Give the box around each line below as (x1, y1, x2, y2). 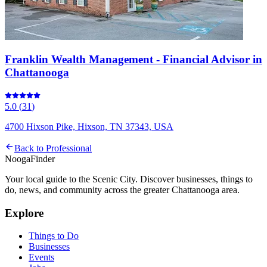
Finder (30, 153, 55, 164)
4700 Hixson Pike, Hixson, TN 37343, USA (5, 121, 173, 132)
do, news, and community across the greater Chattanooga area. (5, 184, 240, 195)
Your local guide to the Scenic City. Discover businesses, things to (5, 173, 253, 184)
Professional (46, 142, 92, 153)
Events (29, 252, 54, 263)
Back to (14, 142, 46, 153)
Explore (5, 206, 44, 219)
